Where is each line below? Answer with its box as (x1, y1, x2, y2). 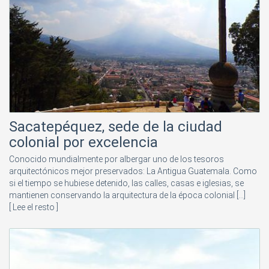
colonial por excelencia (9, 134, 158, 151)
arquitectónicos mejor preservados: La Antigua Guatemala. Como (9, 166, 257, 177)
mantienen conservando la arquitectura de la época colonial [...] (9, 190, 246, 201)
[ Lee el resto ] (9, 202, 58, 213)
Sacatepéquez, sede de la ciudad (9, 118, 222, 136)
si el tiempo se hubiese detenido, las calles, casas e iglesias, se (9, 178, 244, 189)
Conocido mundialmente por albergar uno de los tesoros (9, 154, 224, 165)
